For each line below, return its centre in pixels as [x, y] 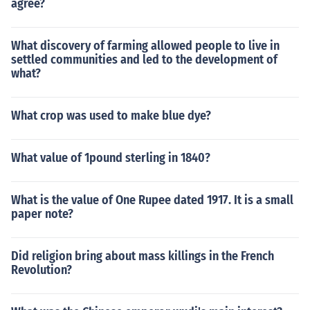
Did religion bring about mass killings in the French [143, 256]
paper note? [42, 214]
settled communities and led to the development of [144, 60]
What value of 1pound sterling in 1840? [111, 158]
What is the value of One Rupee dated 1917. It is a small [152, 200]
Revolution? [42, 270]
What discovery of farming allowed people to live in [145, 46]
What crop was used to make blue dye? [111, 116]
